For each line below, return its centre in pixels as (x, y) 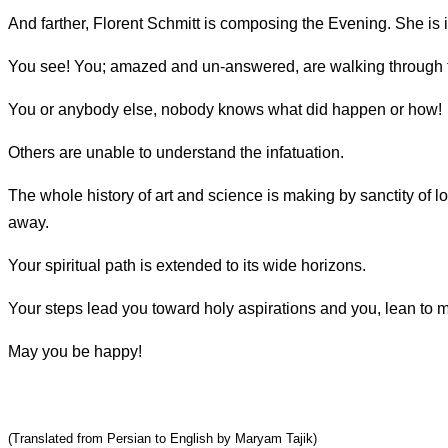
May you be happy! (75, 352)
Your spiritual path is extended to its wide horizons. (187, 266)
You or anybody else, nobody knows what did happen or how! (225, 110)
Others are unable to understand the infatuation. (176, 153)
